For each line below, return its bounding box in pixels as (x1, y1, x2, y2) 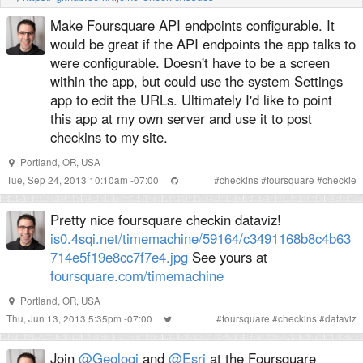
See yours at (188, 247, 267, 267)
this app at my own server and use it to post (50, 109, 312, 128)
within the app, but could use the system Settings (50, 71, 343, 91)
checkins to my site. (50, 127, 168, 147)
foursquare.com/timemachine (50, 266, 224, 285)
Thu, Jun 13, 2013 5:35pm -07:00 (6, 312, 155, 325)
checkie (322, 173, 357, 186)
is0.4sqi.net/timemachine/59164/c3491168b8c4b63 (50, 228, 351, 248)
